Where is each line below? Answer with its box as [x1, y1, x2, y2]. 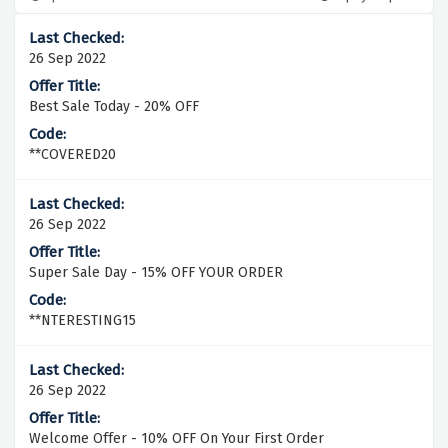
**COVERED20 [29, 146, 116, 164]
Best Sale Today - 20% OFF [29, 98, 199, 116]
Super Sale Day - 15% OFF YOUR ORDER [29, 264, 283, 282]
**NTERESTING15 [29, 312, 136, 330]
